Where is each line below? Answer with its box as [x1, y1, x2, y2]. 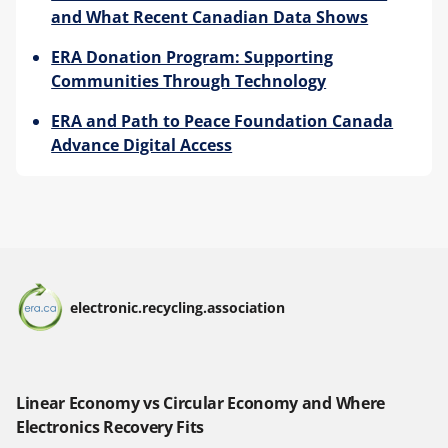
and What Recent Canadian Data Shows [51, 5, 369, 28]
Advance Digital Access [51, 133, 233, 156]
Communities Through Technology [51, 69, 327, 92]
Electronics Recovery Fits [16, 416, 204, 439]
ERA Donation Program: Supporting [51, 45, 334, 68]
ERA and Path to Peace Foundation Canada [51, 109, 394, 132]
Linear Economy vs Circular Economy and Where [16, 392, 385, 415]
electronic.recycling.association [70, 297, 285, 317]
